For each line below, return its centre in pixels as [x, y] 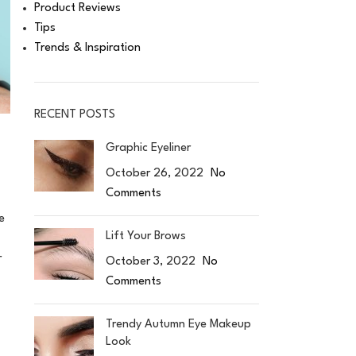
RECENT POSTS [74, 115]
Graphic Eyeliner [148, 148]
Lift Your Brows [145, 236]
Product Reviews [77, 8]
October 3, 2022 [150, 262]
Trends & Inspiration [87, 48]
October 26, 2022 [154, 174]
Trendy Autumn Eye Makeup [178, 325]
